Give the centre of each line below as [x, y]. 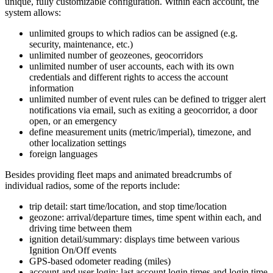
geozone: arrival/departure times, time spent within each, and [145, 217]
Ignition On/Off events [73, 250]
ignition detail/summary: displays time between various [134, 239]
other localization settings [78, 143]
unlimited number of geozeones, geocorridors [116, 55]
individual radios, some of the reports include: [92, 185]
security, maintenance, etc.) [81, 44]
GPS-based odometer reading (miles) [100, 261]
